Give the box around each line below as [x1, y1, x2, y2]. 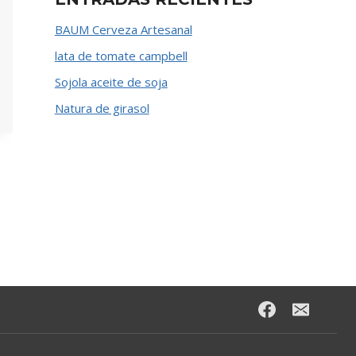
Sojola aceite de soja [54, 74, 168, 91]
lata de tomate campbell [54, 48, 188, 64]
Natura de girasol [54, 100, 149, 117]
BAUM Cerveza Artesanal [54, 21, 192, 38]
